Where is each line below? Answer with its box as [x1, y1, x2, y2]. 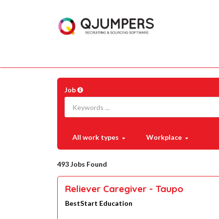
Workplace [146, 133, 182, 141]
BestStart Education [65, 199, 132, 207]
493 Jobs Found [57, 160, 107, 168]
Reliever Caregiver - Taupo [65, 183, 183, 195]
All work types [72, 133, 119, 141]
